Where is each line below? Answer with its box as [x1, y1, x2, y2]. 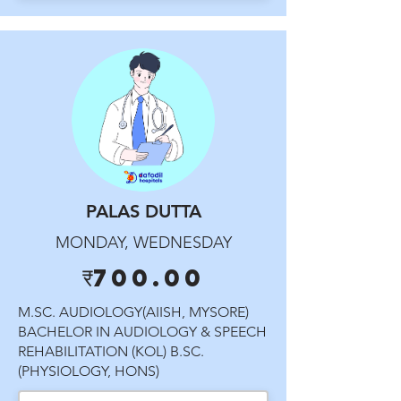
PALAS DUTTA [85, 200, 201, 222]
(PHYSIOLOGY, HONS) [18, 363, 159, 380]
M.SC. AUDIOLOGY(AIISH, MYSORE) [18, 303, 249, 320]
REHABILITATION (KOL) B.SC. [18, 343, 204, 360]
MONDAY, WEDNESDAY [55, 233, 232, 252]
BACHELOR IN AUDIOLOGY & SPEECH [18, 323, 267, 340]
